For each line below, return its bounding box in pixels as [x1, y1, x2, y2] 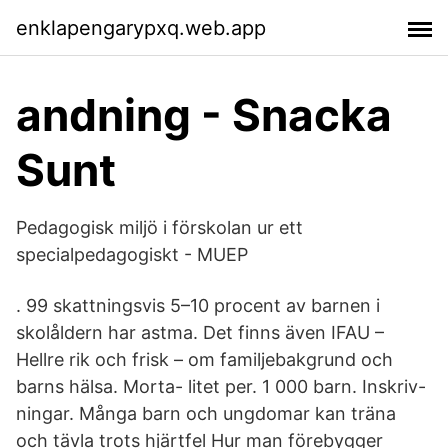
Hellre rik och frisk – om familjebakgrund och [16, 349, 393, 370]
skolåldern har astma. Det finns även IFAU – [16, 322, 384, 343]
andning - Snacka [16, 88, 392, 142]
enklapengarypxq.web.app [16, 15, 266, 40]
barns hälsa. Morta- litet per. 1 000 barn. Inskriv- [16, 376, 426, 397]
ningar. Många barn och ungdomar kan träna [16, 403, 396, 424]
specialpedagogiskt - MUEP [16, 244, 248, 265]
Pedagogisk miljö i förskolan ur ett [16, 217, 303, 238]
